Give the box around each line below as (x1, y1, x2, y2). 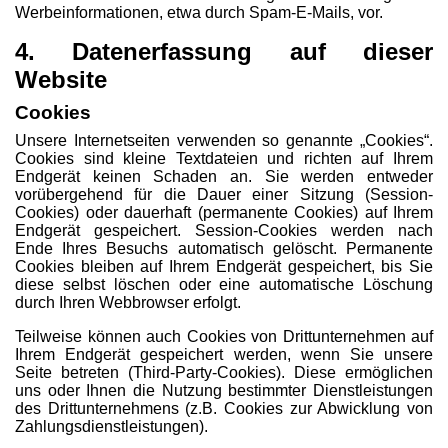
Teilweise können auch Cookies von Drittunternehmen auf (15, 328, 433, 345)
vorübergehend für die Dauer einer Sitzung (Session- (15, 186, 433, 203)
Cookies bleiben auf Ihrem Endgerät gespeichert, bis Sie (15, 258, 433, 275)
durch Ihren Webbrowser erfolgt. (15, 294, 241, 311)
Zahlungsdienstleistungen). (15, 418, 208, 435)
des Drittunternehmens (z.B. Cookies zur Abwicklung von (15, 400, 433, 417)
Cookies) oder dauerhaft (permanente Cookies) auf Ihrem (15, 204, 433, 221)
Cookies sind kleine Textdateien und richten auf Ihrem (15, 150, 433, 167)
